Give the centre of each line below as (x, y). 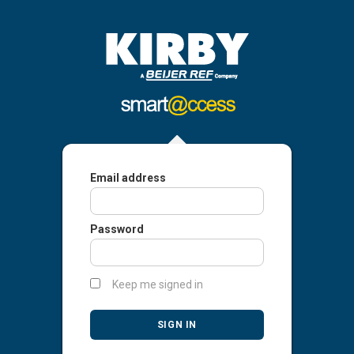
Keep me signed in (158, 284)
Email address (128, 178)
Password (117, 229)
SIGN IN (177, 325)
